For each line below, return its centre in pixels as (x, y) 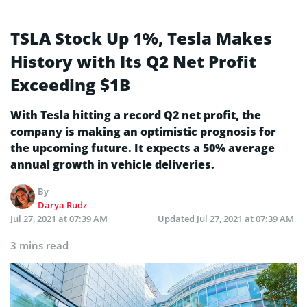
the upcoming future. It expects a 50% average (143, 148)
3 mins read (39, 245)
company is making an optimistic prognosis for (143, 131)
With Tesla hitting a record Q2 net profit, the (136, 115)
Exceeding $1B (70, 84)
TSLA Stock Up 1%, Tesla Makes (141, 38)
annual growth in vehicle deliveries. (112, 164)
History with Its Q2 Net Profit (133, 61)
